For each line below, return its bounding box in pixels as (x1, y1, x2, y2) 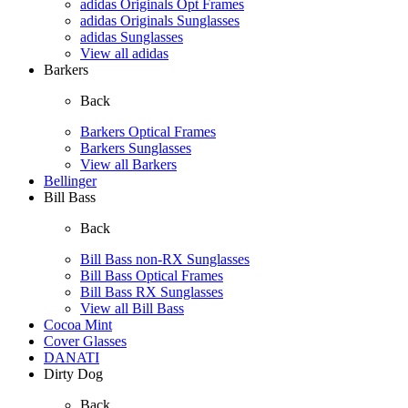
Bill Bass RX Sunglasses (80, 284, 223, 300)
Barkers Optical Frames (80, 124, 216, 139)
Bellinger (44, 173, 97, 189)
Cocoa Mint (44, 317, 112, 332)
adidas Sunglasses (80, 29, 183, 45)
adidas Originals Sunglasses (80, 13, 240, 28)
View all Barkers (80, 157, 177, 172)
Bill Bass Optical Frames (80, 268, 223, 283)
